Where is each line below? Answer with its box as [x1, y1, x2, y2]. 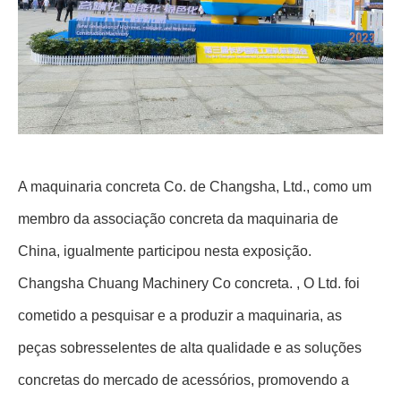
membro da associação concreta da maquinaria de [18, 211, 338, 226]
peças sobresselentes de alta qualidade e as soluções [18, 340, 362, 355]
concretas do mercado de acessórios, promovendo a [18, 372, 349, 388]
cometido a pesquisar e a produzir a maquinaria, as [18, 308, 342, 323]
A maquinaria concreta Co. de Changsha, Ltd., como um [18, 179, 371, 194]
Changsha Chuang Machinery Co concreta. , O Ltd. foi [18, 276, 360, 291]
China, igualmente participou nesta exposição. [18, 243, 311, 259]
